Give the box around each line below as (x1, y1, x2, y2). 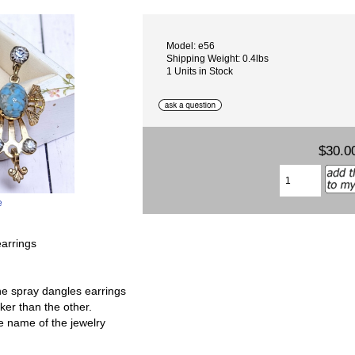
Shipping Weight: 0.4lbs (166, 52, 269, 63)
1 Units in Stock (166, 65, 234, 76)
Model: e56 (166, 40, 216, 51)
